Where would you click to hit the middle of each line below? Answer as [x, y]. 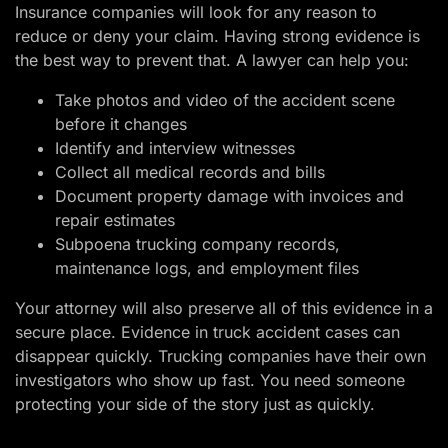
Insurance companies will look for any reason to [196, 12]
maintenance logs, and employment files [207, 268]
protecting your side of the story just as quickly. [195, 404]
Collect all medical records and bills [190, 172]
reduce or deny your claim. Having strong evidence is [217, 36]
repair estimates [115, 220]
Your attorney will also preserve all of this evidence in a [224, 308]
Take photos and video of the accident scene [225, 100]
